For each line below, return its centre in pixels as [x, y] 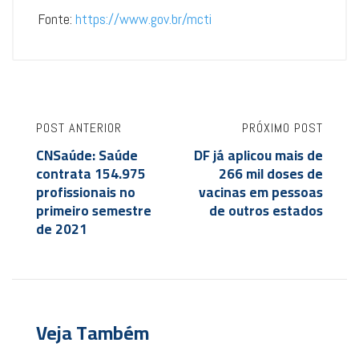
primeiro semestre [94, 211]
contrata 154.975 [91, 174]
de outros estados [266, 211]
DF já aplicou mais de [258, 156]
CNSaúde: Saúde [87, 156]
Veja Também [93, 333]
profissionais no [86, 193]
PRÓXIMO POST [282, 128]
